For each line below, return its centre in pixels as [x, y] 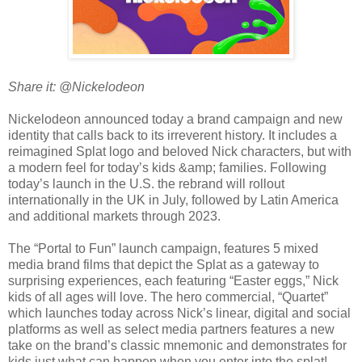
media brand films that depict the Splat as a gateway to [164, 264]
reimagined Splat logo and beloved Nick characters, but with [180, 151]
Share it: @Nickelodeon [76, 86]
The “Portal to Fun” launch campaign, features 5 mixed [163, 248]
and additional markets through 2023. [114, 216]
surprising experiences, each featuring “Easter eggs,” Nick [173, 280]
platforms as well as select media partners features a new [171, 329]
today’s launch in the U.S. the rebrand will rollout [146, 183]
